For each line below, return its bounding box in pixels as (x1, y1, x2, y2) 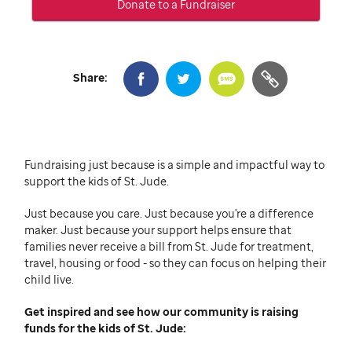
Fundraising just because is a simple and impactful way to (24, 157, 324, 173)
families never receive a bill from (24, 239, 192, 255)
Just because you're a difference (144, 206, 313, 222)
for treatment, (236, 239, 313, 255)
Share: (73, 70, 108, 86)
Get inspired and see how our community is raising (24, 304, 299, 320)
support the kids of (24, 174, 124, 189)
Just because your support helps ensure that (57, 222, 291, 238)
